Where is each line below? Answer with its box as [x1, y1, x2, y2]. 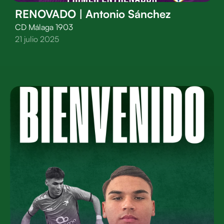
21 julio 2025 [15, 34, 59, 44]
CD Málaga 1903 [15, 22, 73, 32]
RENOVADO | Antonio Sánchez [15, 7, 170, 20]
